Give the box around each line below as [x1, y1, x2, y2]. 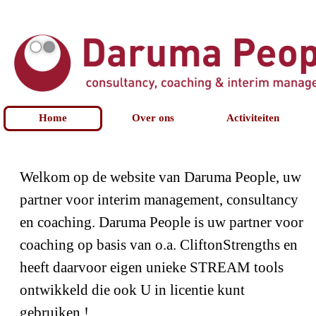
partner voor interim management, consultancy [20, 191, 299, 208]
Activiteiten [226, 112, 280, 123]
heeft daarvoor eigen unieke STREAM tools [20, 259, 284, 276]
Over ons [132, 112, 174, 123]
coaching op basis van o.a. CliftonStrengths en [20, 236, 298, 253]
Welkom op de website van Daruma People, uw [20, 169, 302, 186]
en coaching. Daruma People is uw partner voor [20, 214, 304, 231]
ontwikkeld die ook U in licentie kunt [20, 281, 245, 298]
